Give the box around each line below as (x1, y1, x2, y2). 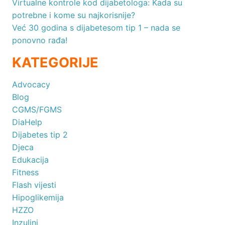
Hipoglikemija (12, 192, 64, 203)
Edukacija (12, 155, 49, 165)
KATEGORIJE (12, 54, 98, 71)
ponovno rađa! (12, 35, 67, 46)
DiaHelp (12, 117, 42, 128)
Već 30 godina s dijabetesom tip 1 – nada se (12, 23, 180, 33)
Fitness (12, 167, 39, 178)
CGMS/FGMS (12, 104, 62, 115)
